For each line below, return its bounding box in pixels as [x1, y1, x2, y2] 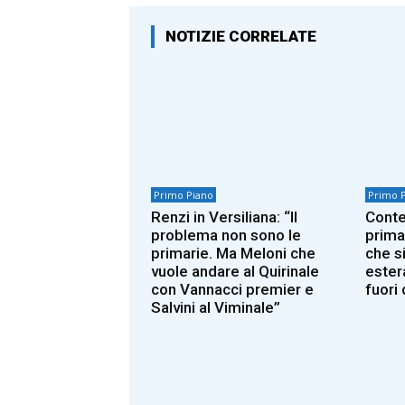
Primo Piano [154, 188, 213, 202]
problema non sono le [151, 226, 301, 245]
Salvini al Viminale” [151, 298, 280, 317]
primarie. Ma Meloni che [151, 244, 316, 263]
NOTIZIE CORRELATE [165, 26, 316, 45]
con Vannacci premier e [151, 280, 314, 299]
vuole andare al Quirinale [151, 262, 319, 281]
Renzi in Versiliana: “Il [151, 208, 297, 227]
